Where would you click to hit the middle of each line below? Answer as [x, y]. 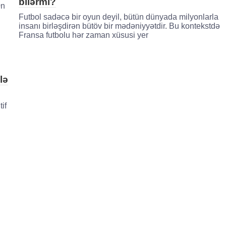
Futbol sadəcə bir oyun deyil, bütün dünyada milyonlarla [118, 17]
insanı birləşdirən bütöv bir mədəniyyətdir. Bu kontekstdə [119, 26]
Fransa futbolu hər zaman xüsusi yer [83, 35]
